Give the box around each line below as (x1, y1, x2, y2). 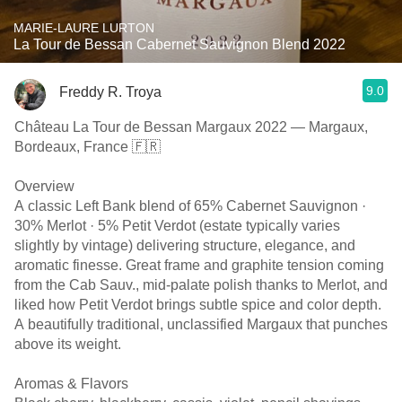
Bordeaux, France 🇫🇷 (14, 139, 161, 154)
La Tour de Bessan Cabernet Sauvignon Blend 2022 (13, 37, 345, 52)
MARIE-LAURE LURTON (13, 21, 154, 35)
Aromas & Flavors (14, 376, 128, 391)
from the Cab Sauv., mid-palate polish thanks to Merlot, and (14, 277, 388, 293)
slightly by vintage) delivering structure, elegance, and (14, 238, 355, 253)
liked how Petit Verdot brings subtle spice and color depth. (14, 297, 381, 312)
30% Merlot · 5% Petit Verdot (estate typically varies (14, 218, 340, 233)
